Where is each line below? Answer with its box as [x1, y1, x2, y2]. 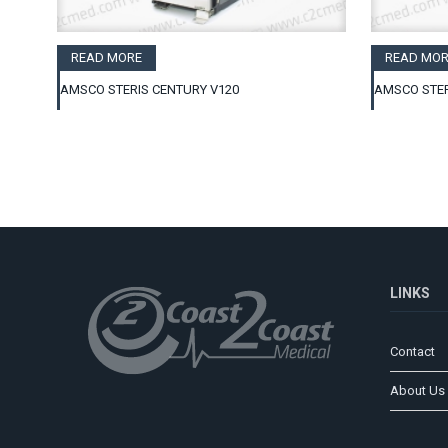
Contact [389, 343, 435, 359]
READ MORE [71, 49, 142, 65]
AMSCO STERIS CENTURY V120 [60, 82, 239, 97]
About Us [389, 382, 445, 398]
